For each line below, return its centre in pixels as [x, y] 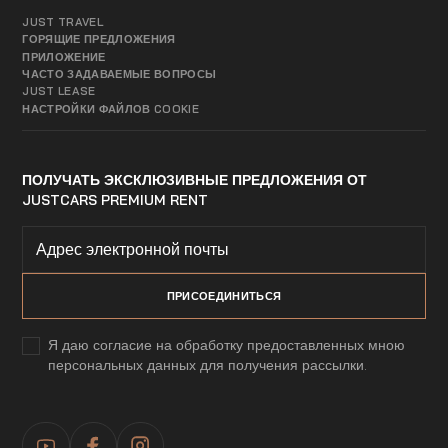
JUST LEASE [59, 91]
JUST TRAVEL [63, 22]
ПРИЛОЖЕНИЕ [64, 56]
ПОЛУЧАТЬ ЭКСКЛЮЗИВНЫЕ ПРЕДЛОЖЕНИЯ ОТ [195, 179]
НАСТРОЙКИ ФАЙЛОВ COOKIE [111, 108]
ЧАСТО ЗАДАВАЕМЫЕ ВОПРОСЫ [119, 74]
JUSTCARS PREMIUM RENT [115, 199]
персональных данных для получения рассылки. [207, 364]
